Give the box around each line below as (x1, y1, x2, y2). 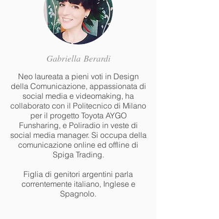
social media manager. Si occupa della (10, 130, 147, 140)
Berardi (83, 52, 110, 64)
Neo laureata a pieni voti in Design (18, 71, 139, 81)
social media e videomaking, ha (22, 91, 134, 101)
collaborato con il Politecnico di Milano (10, 101, 146, 110)
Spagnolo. (60, 189, 96, 198)
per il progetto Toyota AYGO (30, 110, 127, 120)
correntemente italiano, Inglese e (21, 179, 135, 189)
